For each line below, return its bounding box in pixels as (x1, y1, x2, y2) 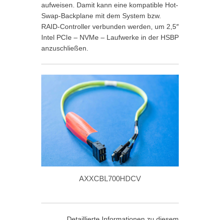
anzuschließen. (41, 44, 88, 53)
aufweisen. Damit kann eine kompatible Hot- (41, 1, 178, 9)
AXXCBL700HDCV (79, 174, 141, 183)
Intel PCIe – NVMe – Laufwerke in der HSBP (41, 33, 179, 42)
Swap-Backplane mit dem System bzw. (41, 12, 161, 20)
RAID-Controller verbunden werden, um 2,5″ (41, 23, 179, 31)
